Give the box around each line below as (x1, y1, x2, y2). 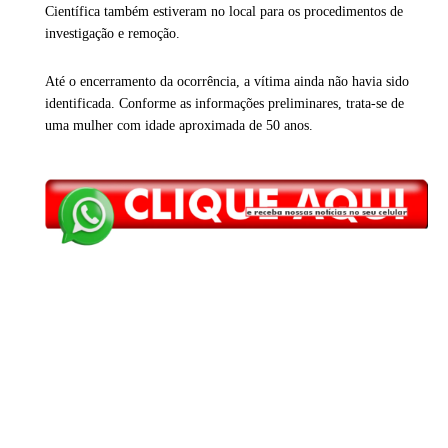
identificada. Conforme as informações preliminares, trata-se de (45, 96, 404, 112)
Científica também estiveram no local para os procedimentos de (45, 4, 403, 20)
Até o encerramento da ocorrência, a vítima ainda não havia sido (45, 74, 409, 90)
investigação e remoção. (45, 26, 180, 42)
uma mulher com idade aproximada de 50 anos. (45, 118, 313, 134)
